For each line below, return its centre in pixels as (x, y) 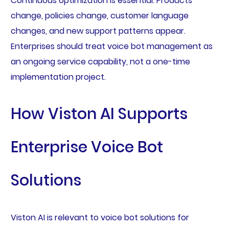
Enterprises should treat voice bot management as (111, 47)
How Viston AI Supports (99, 114)
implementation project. (58, 77)
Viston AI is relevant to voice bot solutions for (100, 218)
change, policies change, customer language (99, 16)
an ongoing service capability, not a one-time (100, 62)
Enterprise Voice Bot (87, 147)
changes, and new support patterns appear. (98, 31)
